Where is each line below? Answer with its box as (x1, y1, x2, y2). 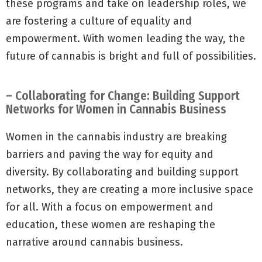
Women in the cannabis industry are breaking (6, 130, 227, 143)
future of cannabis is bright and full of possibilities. (6, 49, 256, 63)
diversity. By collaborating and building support (6, 165, 239, 178)
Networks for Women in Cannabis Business (6, 101, 226, 117)
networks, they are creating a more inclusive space (6, 182, 253, 196)
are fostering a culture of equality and (6, 14, 192, 27)
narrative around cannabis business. (6, 235, 183, 249)
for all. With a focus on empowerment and (6, 200, 213, 213)
